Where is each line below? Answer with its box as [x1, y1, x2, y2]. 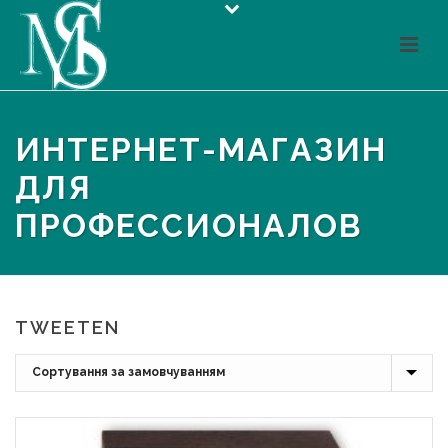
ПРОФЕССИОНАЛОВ [15, 207, 362, 244]
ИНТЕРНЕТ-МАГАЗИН [15, 131, 387, 168]
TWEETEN [15, 317, 120, 338]
